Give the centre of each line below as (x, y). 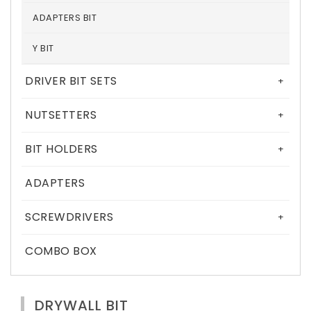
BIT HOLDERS (61, 149)
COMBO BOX (61, 251)
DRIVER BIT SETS (71, 81)
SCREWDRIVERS (69, 217)
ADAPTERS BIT (65, 18)
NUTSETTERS (61, 115)
